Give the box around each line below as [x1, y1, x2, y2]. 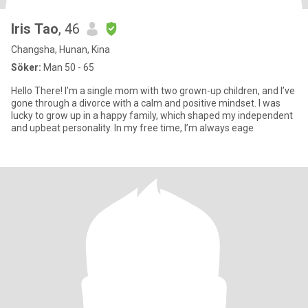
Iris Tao [11, 21, 58, 37]
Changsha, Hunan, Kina [11, 44, 110, 55]
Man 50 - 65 [41, 62, 94, 73]
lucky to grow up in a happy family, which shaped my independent [11, 110, 293, 121]
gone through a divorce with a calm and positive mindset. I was [11, 98, 280, 109]
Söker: [11, 62, 41, 73]
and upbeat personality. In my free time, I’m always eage [11, 122, 254, 133]
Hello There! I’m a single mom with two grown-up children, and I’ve [11, 85, 295, 96]
